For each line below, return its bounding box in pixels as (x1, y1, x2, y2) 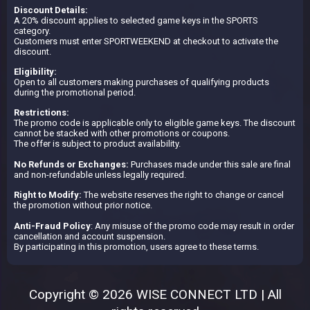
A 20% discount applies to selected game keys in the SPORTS (14, 15, 258, 26)
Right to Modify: (14, 190, 82, 201)
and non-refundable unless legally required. (14, 169, 186, 180)
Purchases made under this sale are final (129, 158, 291, 170)
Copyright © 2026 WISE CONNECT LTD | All (28, 286, 282, 303)
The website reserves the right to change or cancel (82, 190, 284, 201)
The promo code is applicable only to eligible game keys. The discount (14, 118, 295, 129)
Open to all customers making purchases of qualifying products (14, 77, 269, 88)
